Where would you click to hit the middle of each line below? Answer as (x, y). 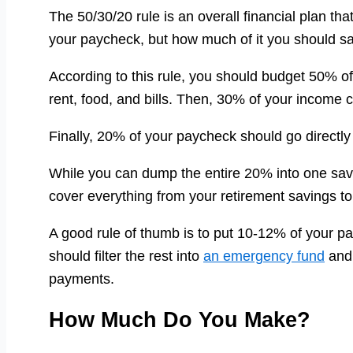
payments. (82, 279)
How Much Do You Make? (180, 320)
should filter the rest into (126, 256)
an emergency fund (264, 256)
